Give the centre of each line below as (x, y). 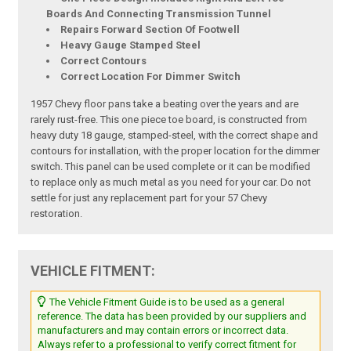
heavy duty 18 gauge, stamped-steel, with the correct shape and (175, 136)
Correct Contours (104, 61)
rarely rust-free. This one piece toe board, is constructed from (169, 120)
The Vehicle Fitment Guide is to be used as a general (166, 302)
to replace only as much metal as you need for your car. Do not (171, 183)
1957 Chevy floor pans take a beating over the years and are (165, 104)
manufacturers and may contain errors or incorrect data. (163, 331)
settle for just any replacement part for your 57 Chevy (149, 198)
